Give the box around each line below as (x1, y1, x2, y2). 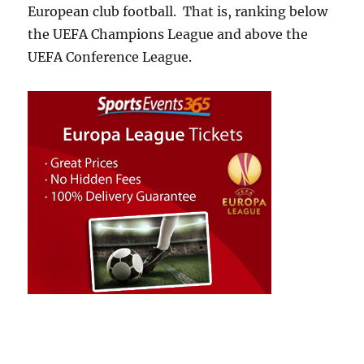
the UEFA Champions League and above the (28, 26, 309, 42)
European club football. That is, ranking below (28, 3, 328, 19)
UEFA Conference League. (28, 49, 193, 65)
